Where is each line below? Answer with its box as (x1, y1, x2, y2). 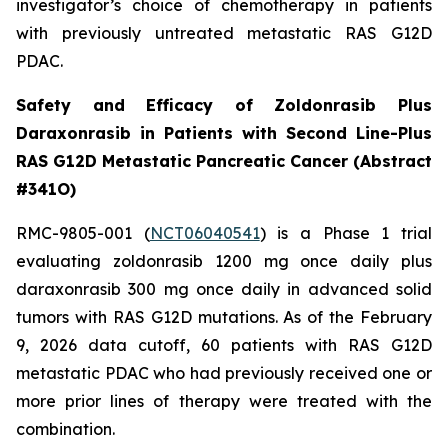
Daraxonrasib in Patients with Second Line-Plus (16, 123, 432, 143)
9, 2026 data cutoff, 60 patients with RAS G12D (16, 335, 432, 355)
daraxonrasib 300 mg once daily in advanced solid (16, 279, 432, 299)
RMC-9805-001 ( (16, 223, 150, 243)
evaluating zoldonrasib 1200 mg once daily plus (16, 251, 432, 271)
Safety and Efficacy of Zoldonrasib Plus (16, 95, 432, 115)
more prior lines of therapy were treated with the (16, 391, 432, 411)
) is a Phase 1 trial (259, 223, 433, 243)
